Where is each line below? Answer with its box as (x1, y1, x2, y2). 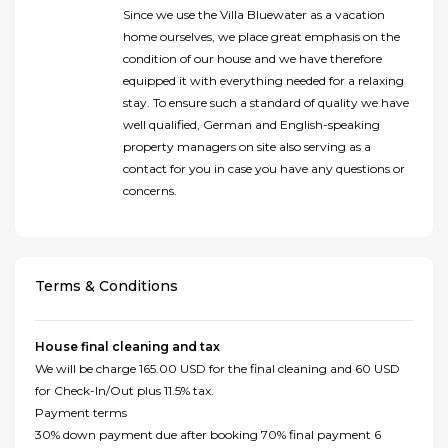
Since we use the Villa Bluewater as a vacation (123, 7, 385, 23)
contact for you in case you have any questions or (123, 161, 405, 177)
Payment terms (35, 405, 127, 421)
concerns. (123, 183, 177, 199)
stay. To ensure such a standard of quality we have (123, 95, 409, 111)
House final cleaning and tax (35, 339, 220, 355)
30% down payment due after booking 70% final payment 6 (35, 427, 381, 443)
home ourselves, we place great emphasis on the (123, 29, 400, 45)
